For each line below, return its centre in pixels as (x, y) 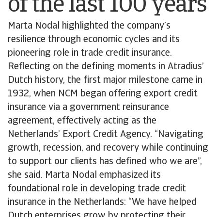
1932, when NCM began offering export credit (103, 94)
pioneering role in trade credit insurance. (90, 53)
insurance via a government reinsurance (88, 108)
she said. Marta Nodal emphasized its (84, 175)
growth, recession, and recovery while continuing (108, 148)
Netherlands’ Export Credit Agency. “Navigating (106, 135)
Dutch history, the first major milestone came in (105, 80)
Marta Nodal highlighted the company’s (89, 26)
